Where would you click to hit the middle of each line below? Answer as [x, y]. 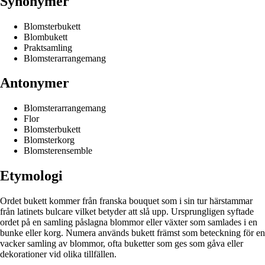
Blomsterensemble [58, 151]
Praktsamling [48, 47]
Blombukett [46, 37]
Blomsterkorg [49, 140]
